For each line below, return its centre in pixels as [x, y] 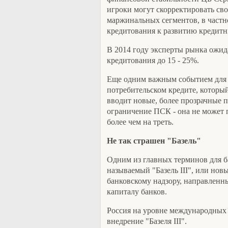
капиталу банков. [137, 192]
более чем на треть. [140, 122]
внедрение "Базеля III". [147, 221]
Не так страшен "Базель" [154, 141]
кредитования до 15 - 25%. [153, 60]
